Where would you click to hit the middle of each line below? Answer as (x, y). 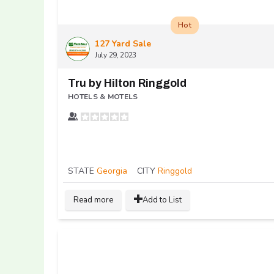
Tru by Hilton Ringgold (127, 83)
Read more (93, 200)
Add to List (162, 200)
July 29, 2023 (116, 55)
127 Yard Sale (123, 43)
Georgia (112, 171)
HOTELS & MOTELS (103, 96)
